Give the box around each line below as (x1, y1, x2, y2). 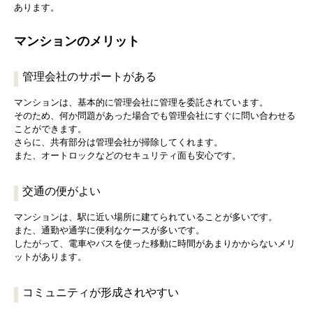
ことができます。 (14, 124, 87, 135)
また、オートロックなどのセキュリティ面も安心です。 (14, 150, 241, 161)
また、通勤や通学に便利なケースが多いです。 (14, 225, 205, 236)
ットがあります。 (14, 252, 87, 263)
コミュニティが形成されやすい (22, 286, 179, 299)
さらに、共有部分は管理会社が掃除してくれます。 (14, 137, 223, 148)
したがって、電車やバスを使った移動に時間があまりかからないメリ (14, 238, 296, 249)
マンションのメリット (14, 34, 140, 49)
